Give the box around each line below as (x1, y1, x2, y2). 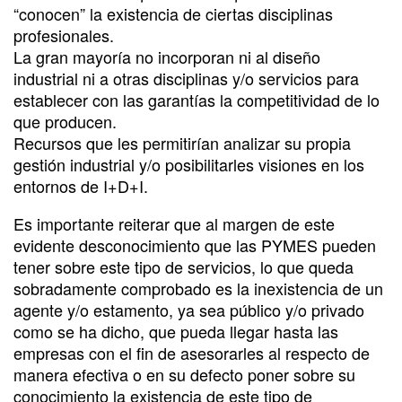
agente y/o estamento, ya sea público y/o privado (13, 297, 364, 321)
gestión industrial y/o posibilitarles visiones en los (13, 152, 364, 176)
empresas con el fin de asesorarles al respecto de (13, 340, 370, 364)
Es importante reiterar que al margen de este (13, 211, 335, 235)
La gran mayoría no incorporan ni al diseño (13, 44, 320, 68)
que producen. (13, 109, 117, 133)
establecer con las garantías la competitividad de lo (13, 87, 380, 111)
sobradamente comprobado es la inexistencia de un (13, 275, 383, 300)
